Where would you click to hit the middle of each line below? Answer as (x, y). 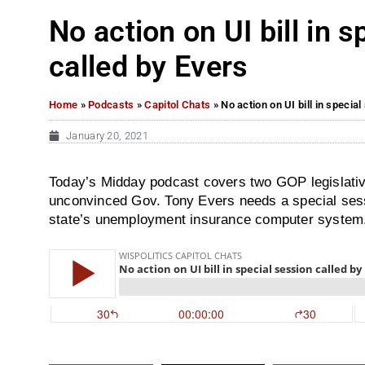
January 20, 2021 (107, 135)
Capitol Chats (178, 104)
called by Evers (149, 67)
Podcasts (111, 104)
